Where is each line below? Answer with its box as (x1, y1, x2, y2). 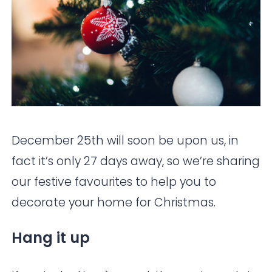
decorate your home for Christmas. (12, 194, 216, 211)
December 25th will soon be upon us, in (12, 132, 239, 149)
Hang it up (12, 228, 90, 248)
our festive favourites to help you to (12, 174, 217, 191)
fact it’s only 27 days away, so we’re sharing (12, 153, 260, 170)
